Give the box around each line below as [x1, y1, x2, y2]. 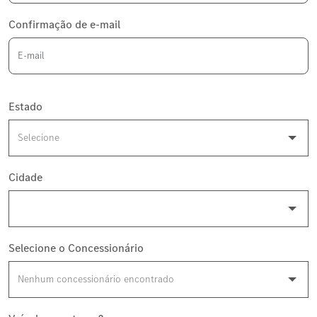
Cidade [8, 169, 42, 184]
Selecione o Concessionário [8, 240, 144, 255]
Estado [8, 98, 42, 113]
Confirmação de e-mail [8, 16, 120, 31]
